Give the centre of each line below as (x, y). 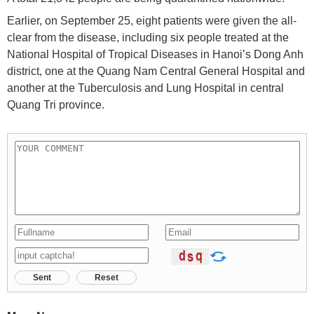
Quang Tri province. (56, 104)
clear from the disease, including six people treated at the (148, 37)
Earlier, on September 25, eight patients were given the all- (152, 20)
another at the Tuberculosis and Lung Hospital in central (145, 88)
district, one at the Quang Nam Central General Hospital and (156, 71)
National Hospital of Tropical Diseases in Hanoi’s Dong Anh (155, 54)
